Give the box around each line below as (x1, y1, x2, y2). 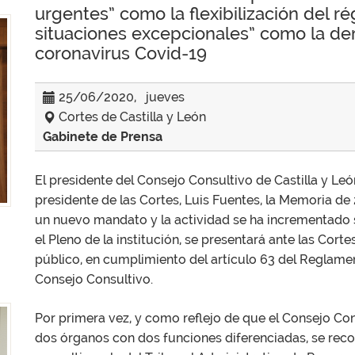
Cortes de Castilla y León (55, 109, 206, 124)
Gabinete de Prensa (43, 129, 162, 144)
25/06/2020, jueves (55, 90, 185, 105)
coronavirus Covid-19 (35, 43, 207, 63)
